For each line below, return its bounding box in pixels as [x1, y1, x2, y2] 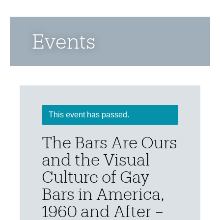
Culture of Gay [42, 167, 150, 186]
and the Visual [42, 150, 150, 168]
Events [32, 29, 96, 53]
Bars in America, [42, 185, 165, 203]
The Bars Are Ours [42, 133, 177, 151]
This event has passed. [49, 110, 129, 119]
